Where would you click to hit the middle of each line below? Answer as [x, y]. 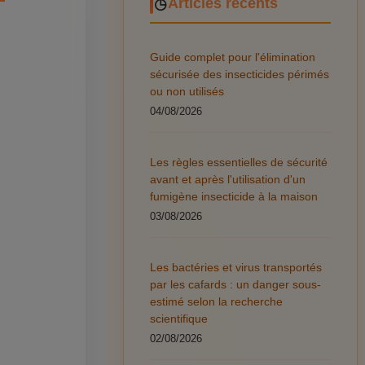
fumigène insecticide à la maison [233, 196]
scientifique [178, 318]
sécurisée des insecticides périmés [239, 74]
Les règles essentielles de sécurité [238, 162]
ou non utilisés [187, 91]
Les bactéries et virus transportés [235, 267]
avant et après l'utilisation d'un [227, 179]
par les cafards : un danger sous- [235, 284]
